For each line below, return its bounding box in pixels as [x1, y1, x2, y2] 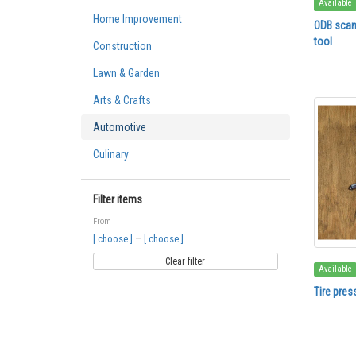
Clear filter [165, 256, 206, 267]
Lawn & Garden [93, 67, 160, 79]
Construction [93, 40, 152, 52]
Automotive [93, 121, 146, 133]
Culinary [93, 148, 129, 161]
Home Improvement [93, 13, 182, 25]
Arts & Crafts [93, 94, 151, 106]
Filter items [93, 193, 142, 206]
